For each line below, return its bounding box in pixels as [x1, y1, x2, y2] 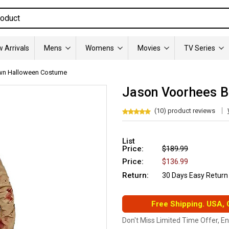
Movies [138, 44, 161, 52]
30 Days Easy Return [162, 171, 228, 179]
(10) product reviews [154, 106, 215, 114]
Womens [85, 44, 114, 52]
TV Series [184, 44, 215, 52]
